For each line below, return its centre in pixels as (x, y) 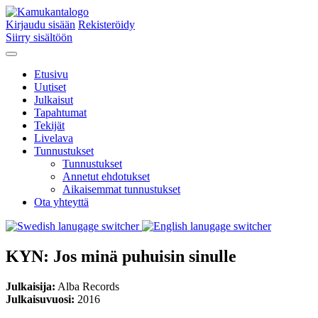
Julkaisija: (31, 286)
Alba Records (87, 286)
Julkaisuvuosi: (40, 299)
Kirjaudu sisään (40, 24)
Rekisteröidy (106, 24)
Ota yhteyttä (61, 202)
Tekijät (49, 125)
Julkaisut (54, 100)
